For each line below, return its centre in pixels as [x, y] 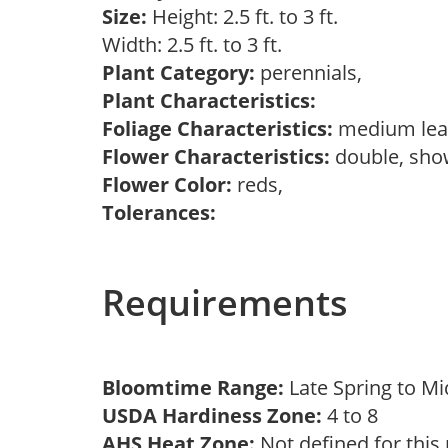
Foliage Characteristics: [217, 128]
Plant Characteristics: [209, 100]
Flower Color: [167, 184]
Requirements [225, 302]
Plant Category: [178, 72]
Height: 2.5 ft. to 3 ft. [242, 16]
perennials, [313, 72]
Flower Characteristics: [216, 156]
